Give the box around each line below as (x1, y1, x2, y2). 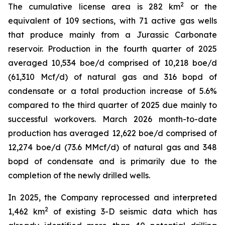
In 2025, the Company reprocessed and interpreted (8, 192, 217, 202)
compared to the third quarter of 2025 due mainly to (8, 100, 217, 110)
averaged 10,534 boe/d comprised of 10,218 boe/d (8, 58, 217, 68)
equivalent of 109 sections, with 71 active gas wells (8, 16, 217, 26)
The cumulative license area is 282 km (8, 2, 181, 12)
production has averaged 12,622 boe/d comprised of (8, 128, 217, 138)
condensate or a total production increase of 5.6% (8, 86, 217, 96)
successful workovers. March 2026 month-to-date (8, 114, 217, 124)
